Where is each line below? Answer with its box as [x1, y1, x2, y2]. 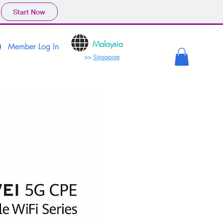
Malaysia [93, 38, 123, 49]
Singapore [93, 53, 119, 61]
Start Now [13, 7, 45, 16]
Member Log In [8, 41, 59, 52]
